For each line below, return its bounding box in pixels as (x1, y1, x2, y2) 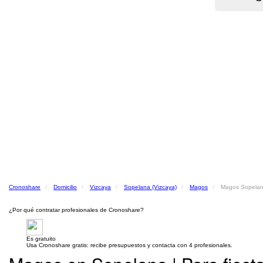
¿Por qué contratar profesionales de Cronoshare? (9, 207, 144, 213)
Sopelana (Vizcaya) (124, 184, 177, 190)
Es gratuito (26, 235, 56, 242)
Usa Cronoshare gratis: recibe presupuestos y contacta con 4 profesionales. (26, 242, 232, 248)
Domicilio (53, 184, 77, 190)
